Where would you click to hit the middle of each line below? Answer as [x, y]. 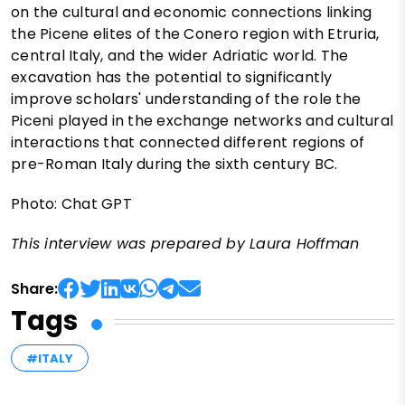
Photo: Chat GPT [71, 204]
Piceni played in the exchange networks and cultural [202, 121]
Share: [34, 289]
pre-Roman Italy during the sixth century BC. [174, 165]
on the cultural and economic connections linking [192, 13]
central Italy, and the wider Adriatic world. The [180, 56]
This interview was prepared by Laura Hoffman [185, 244]
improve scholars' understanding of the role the [186, 99]
